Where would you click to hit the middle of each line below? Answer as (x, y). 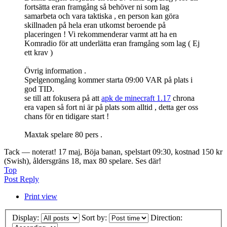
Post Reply (22, 179)
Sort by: (95, 217)
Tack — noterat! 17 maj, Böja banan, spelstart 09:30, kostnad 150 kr (113, 152)
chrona (183, 98)
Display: (27, 217)
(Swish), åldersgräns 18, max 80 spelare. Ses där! (83, 161)
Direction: (167, 217)
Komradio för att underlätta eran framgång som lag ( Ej (112, 44)
